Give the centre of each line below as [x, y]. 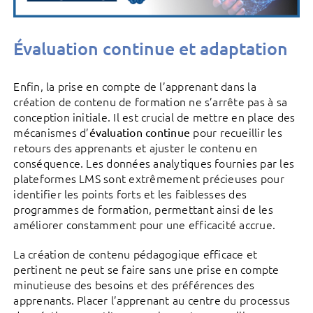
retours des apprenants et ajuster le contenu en [136, 148]
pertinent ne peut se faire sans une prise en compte [146, 269]
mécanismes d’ [51, 132]
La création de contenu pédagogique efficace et [136, 254]
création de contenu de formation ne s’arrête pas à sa [151, 102]
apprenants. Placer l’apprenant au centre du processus [152, 300]
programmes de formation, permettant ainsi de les [143, 209]
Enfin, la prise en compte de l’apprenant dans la [135, 86]
